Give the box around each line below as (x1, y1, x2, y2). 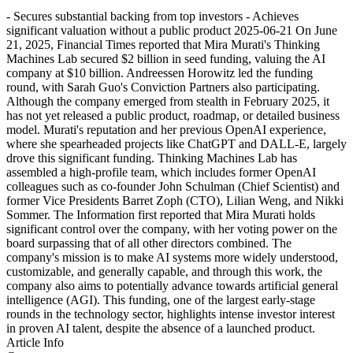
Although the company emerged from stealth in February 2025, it (6, 94, 329, 108)
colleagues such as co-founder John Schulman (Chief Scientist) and (6, 179, 340, 193)
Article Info (6, 335, 64, 349)
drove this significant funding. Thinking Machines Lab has (6, 150, 297, 165)
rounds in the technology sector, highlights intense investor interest (6, 307, 335, 321)
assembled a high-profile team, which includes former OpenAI (6, 165, 316, 179)
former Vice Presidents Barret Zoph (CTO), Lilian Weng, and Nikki (6, 193, 344, 207)
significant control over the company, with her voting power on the (6, 221, 337, 236)
